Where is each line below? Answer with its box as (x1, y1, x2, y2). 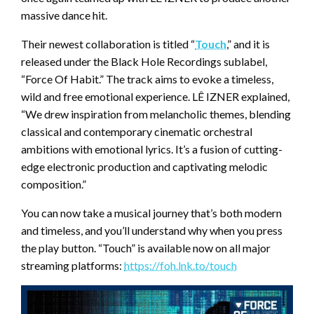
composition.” (21, 177, 86, 191)
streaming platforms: (21, 258, 124, 272)
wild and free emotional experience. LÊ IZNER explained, (21, 89, 289, 103)
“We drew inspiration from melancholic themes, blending (21, 107, 291, 121)
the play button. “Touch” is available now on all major (21, 240, 271, 254)
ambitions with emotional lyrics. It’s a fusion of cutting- (21, 142, 282, 156)
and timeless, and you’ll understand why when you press (21, 223, 282, 237)
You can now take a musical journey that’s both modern (21, 205, 282, 219)
